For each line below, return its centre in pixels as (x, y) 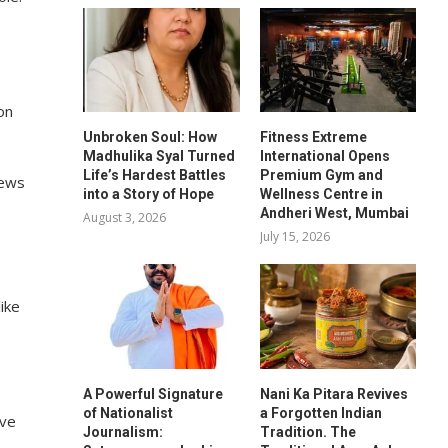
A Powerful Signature (153, 393)
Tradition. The (307, 431)
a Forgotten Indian (320, 412)
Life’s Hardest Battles (155, 175)
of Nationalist (128, 412)
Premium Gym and (321, 175)
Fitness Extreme (313, 137)
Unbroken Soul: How (150, 137)
